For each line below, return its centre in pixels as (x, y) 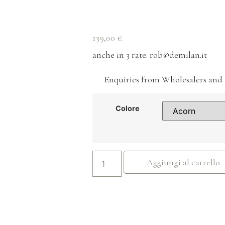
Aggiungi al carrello (184, 162)
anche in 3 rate (120, 54)
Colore (127, 108)
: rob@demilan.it (177, 54)
